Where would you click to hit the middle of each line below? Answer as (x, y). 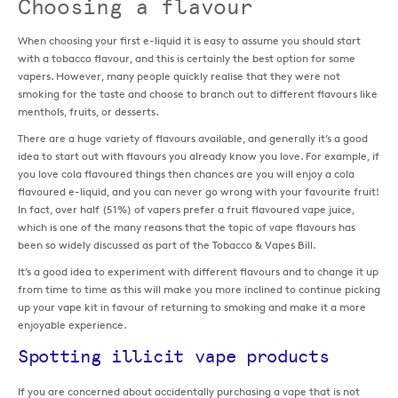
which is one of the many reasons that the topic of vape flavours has (187, 227)
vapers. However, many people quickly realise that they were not (179, 76)
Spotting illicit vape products (174, 356)
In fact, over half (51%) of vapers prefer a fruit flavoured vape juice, (186, 209)
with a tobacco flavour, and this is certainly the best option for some (187, 58)
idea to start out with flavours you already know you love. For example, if (199, 155)
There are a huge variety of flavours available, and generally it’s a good (193, 138)
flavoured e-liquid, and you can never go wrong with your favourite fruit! (199, 191)
